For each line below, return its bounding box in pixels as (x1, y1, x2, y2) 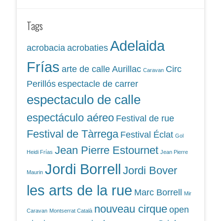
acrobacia (27, 43, 65, 53)
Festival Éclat (120, 130, 173, 140)
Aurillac (112, 64, 141, 74)
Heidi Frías (27, 149, 53, 155)
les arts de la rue (27, 182, 132, 199)
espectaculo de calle (27, 92, 141, 108)
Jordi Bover (123, 164, 177, 177)
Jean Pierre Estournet (55, 144, 158, 157)
